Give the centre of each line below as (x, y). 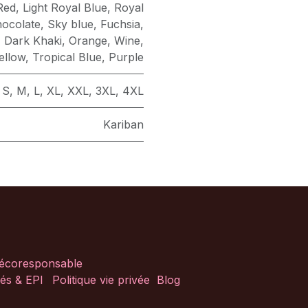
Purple (126, 57)
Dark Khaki (33, 41)
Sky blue (70, 24)
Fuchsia (120, 24)
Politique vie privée (101, 279)
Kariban (123, 125)
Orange (88, 41)
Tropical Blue (67, 57)
